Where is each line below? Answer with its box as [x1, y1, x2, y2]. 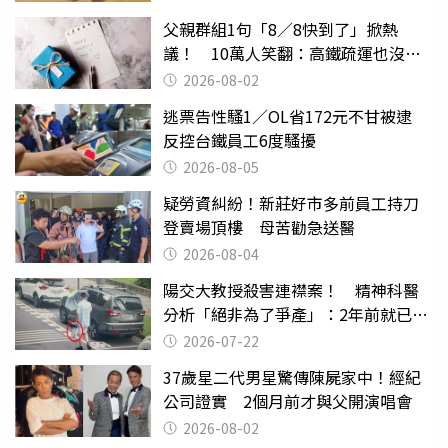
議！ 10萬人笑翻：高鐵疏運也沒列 [163, 40, 421, 65]
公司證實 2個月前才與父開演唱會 [163, 388, 412, 413]
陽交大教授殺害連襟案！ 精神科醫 [163, 277, 419, 302]
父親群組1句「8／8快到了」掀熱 [163, 16, 398, 41]
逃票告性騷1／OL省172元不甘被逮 [163, 103, 428, 128]
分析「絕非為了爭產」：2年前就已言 [163, 301, 428, 326]
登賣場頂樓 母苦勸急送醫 [163, 214, 355, 239]
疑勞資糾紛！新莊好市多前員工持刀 [163, 190, 419, 215]
